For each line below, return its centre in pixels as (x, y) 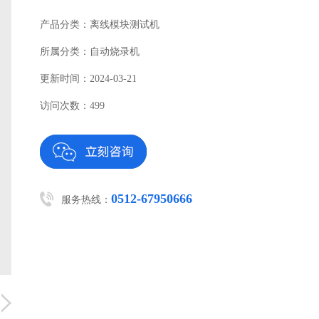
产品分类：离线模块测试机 (100, 25)
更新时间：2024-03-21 (88, 79)
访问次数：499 (72, 106)
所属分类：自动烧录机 (90, 52)
